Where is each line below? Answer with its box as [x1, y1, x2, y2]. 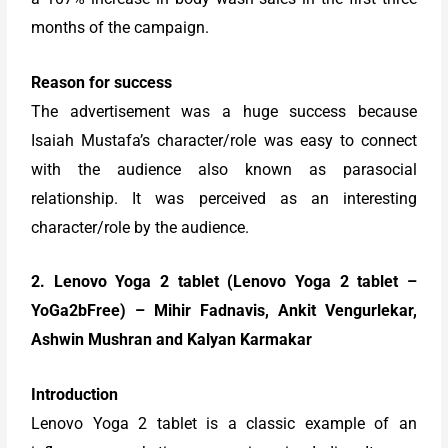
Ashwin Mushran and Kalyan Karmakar [31, 330, 313, 350]
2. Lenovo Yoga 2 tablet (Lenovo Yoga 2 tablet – [31, 272, 417, 292]
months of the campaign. [31, 17, 210, 37]
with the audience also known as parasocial [31, 159, 417, 179]
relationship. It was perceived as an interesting [31, 188, 417, 208]
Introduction [31, 384, 119, 404]
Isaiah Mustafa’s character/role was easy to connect [31, 130, 417, 150]
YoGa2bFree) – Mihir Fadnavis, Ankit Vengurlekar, [31, 301, 417, 321]
